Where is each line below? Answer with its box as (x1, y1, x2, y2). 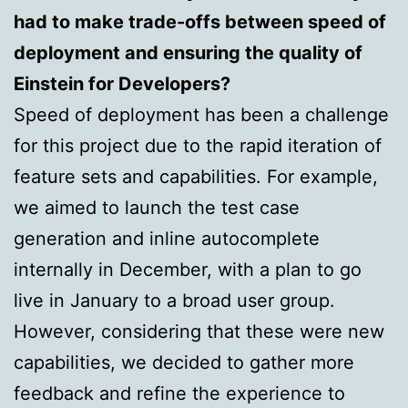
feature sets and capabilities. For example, (14, 165, 378, 188)
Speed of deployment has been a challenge (14, 103, 389, 126)
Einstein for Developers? (14, 72, 230, 95)
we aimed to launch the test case (14, 196, 300, 219)
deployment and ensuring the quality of (14, 41, 362, 64)
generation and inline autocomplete (14, 227, 320, 250)
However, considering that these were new (14, 320, 384, 342)
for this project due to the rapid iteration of (14, 134, 382, 157)
